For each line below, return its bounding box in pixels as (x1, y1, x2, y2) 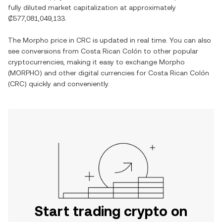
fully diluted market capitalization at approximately (8, 3, 176, 11)
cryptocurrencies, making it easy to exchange (8, 58, 159, 66)
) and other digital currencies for (40, 69, 148, 77)
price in (49, 36, 76, 44)
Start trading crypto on (35, 203, 187, 219)
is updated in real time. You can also (91, 36, 211, 44)
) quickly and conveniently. (24, 80, 110, 88)
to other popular (142, 47, 198, 55)
